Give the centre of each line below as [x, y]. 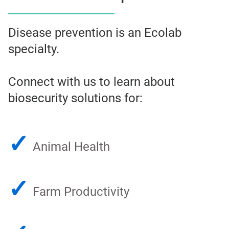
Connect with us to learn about [91, 82]
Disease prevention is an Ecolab [95, 33]
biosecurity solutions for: [75, 98]
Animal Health [71, 147]
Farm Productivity [81, 192]
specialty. [34, 49]
